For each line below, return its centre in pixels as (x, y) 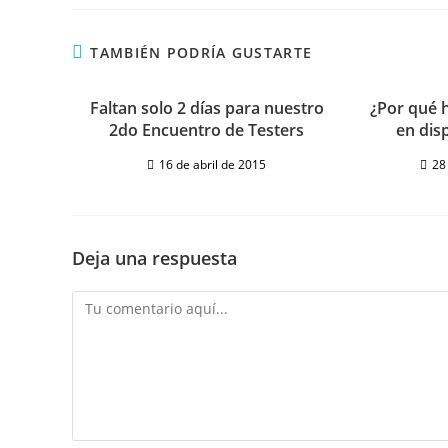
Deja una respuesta (154, 257)
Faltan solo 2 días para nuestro (206, 107)
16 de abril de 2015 (213, 164)
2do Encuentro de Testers (207, 129)
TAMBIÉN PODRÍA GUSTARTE (201, 52)
